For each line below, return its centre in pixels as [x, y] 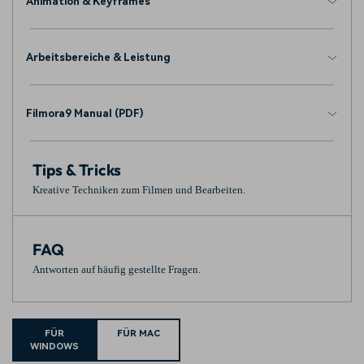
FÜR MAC [138, 333]
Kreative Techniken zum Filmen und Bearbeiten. [139, 191]
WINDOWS [55, 346]
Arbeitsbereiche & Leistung [98, 58]
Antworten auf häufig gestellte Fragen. [117, 270]
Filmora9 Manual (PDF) [85, 114]
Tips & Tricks [77, 170]
